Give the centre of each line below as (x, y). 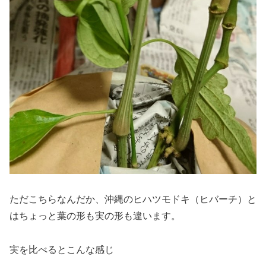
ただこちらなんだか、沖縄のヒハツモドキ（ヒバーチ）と (133, 199)
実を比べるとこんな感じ (62, 249)
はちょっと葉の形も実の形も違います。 (95, 216)
